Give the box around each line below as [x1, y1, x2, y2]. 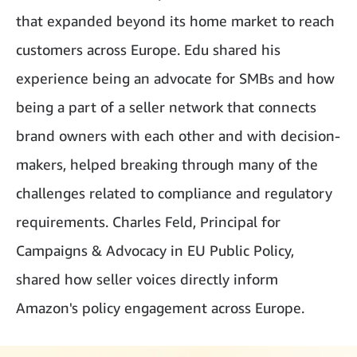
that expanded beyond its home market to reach [16, 11, 335, 29]
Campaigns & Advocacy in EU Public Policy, [16, 241, 294, 259]
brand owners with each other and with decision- [16, 126, 340, 144]
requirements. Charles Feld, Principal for [16, 212, 280, 230]
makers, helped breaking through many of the [16, 155, 318, 173]
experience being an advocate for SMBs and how [16, 69, 335, 87]
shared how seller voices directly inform [16, 269, 278, 288]
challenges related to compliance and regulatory [16, 183, 332, 202]
